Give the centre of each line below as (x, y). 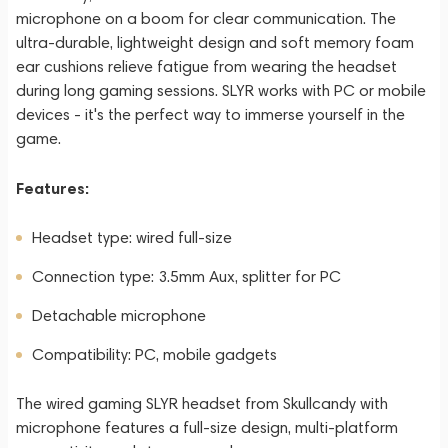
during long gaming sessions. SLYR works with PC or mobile (221, 90)
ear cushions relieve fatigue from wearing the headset (206, 66)
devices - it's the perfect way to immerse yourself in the (210, 114)
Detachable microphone (119, 315)
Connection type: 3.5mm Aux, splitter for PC (186, 276)
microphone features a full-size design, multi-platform (207, 427)
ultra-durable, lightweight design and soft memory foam (215, 42)
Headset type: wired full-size (132, 237)
